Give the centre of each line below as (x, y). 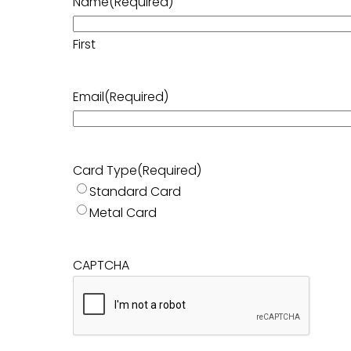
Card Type (105, 170)
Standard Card (135, 191)
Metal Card (123, 212)
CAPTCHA (101, 265)
